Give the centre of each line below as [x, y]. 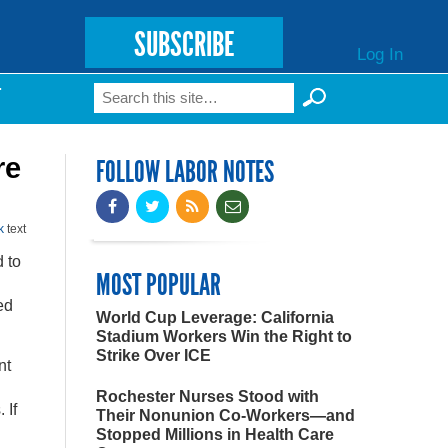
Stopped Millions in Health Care [215, 434]
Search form [169, 103]
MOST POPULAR [158, 285]
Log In [379, 53]
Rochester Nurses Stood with [207, 396]
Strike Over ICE [153, 355]
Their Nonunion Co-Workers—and [225, 415]
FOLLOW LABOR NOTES [185, 172]
